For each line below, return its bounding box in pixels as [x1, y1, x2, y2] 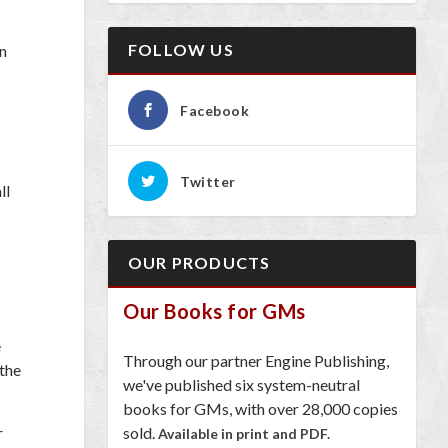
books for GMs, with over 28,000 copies [123, 398, 398, 418]
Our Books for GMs [123, 298, 306, 323]
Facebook [180, 101, 249, 119]
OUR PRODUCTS [128, 252, 271, 272]
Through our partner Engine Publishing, [123, 350, 389, 370]
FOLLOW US [128, 39, 234, 59]
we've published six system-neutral [123, 374, 360, 394]
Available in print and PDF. [158, 424, 330, 442]
